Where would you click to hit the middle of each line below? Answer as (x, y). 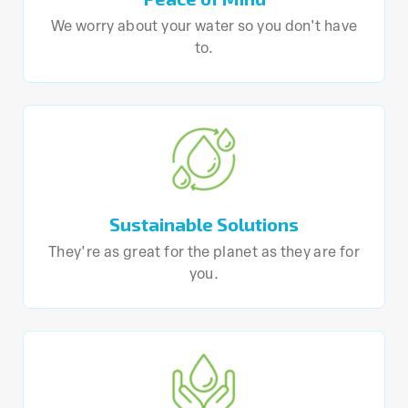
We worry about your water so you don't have (204, 27)
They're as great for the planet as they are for (204, 253)
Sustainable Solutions (204, 224)
